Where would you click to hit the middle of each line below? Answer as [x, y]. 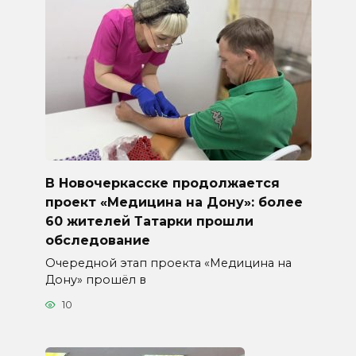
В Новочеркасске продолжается [162, 183]
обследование [97, 240]
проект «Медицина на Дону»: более [174, 202]
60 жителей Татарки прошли [149, 221]
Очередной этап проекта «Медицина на [168, 263]
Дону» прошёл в [95, 279]
